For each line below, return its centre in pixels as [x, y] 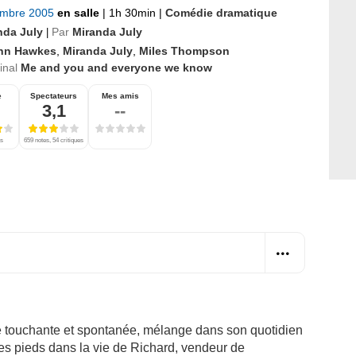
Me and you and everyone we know [116, 67]
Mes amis [120, 95]
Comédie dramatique [221, 12]
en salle [80, 12]
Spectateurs [54, 95]
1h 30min [132, 12]
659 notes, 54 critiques [54, 140]
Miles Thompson [184, 50]
